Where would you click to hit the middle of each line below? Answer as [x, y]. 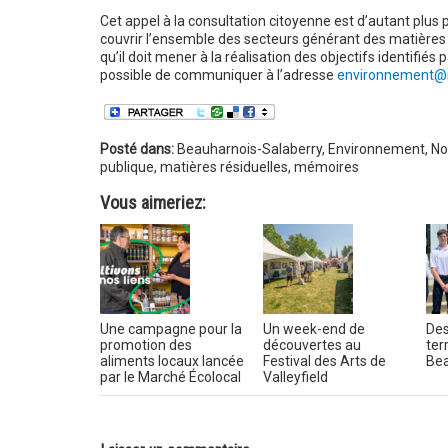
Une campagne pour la [170, 329]
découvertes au [311, 345]
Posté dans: [138, 149]
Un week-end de [313, 329]
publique [126, 167]
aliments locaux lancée [171, 361]
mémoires [326, 167]
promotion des [145, 345]
